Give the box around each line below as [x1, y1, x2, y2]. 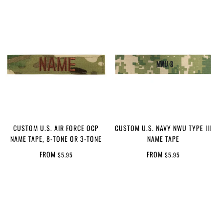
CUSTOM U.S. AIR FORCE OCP [13, 123, 99, 133]
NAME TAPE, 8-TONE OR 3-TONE [10, 133, 102, 144]
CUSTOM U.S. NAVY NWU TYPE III [115, 123, 211, 133]
